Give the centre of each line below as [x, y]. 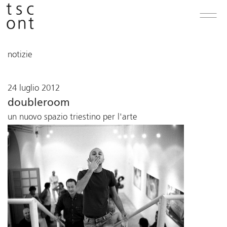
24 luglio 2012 [34, 88]
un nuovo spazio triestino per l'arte [72, 117]
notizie [20, 55]
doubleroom [39, 103]
